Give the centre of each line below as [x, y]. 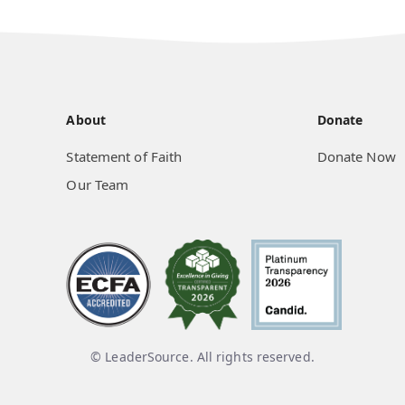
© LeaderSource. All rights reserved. [202, 357]
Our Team [98, 184]
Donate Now [356, 156]
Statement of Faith [124, 156]
